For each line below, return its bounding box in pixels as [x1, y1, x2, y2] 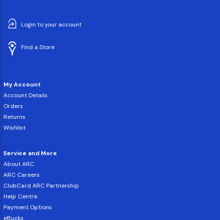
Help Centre [3, 192, 37, 200]
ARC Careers [3, 170, 40, 179]
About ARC [3, 160, 34, 168]
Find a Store [21, 43, 55, 51]
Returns [3, 112, 26, 121]
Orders [3, 102, 23, 110]
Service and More [3, 149, 57, 157]
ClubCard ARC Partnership [3, 181, 79, 190]
